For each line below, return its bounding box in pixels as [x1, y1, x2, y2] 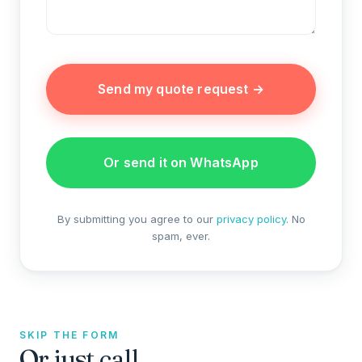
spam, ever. [152, 229, 210, 243]
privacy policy [216, 213, 286, 226]
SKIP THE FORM [19, 329, 120, 342]
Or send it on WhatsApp [103, 154, 259, 171]
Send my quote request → [98, 81, 264, 98]
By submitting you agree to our [57, 213, 217, 226]
